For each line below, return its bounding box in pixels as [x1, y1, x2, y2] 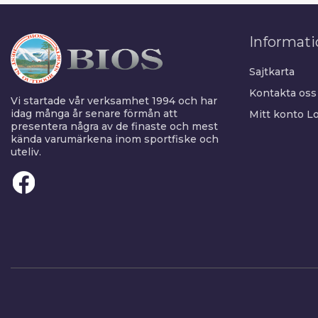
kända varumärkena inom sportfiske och [11, 132, 219, 146]
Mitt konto [249, 108, 304, 121]
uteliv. [11, 145, 41, 158]
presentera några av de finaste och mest [11, 119, 218, 133]
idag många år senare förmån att [11, 106, 177, 120]
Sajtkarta [249, 65, 295, 78]
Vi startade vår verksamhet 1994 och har [11, 94, 217, 107]
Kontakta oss [249, 87, 317, 99]
